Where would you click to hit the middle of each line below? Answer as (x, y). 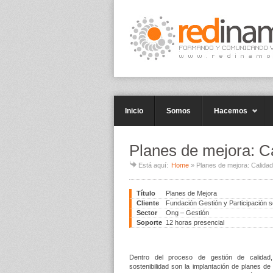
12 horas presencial (195, 222)
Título (146, 193)
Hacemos (231, 111)
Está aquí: (153, 165)
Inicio (134, 111)
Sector (147, 213)
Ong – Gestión (187, 213)
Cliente (148, 203)
